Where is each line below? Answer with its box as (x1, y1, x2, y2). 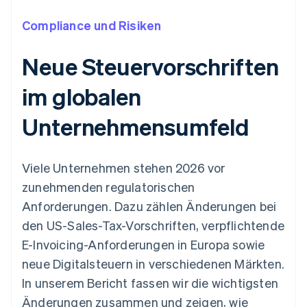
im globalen (22, 82, 141, 112)
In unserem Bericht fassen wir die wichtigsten (22, 275, 279, 291)
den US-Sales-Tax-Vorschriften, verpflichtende (22, 217, 285, 234)
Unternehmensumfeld (22, 112, 250, 142)
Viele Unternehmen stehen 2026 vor (22, 160, 225, 176)
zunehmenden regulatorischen (22, 179, 195, 195)
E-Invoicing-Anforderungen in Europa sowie (22, 236, 265, 253)
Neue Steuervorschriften (22, 51, 279, 82)
